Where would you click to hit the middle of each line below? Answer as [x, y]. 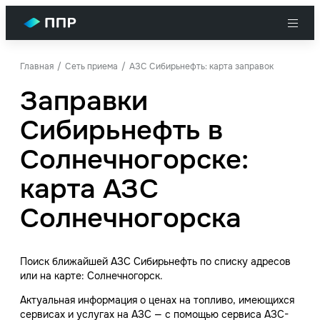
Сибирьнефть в [121, 130]
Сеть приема [91, 66]
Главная [37, 66]
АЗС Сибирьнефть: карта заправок [201, 66]
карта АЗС [89, 189]
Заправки [84, 101]
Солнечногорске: [134, 160]
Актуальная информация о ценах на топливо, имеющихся [157, 300]
